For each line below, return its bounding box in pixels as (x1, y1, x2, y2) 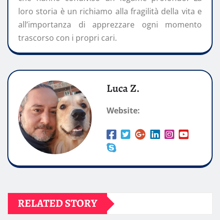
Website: (107, 105, 140, 116)
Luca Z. (107, 81, 139, 96)
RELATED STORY (18, 196, 97, 211)
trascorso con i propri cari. (18, 32, 117, 44)
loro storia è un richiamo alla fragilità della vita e (18, 6, 202, 17)
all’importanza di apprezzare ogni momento (18, 19, 202, 30)
